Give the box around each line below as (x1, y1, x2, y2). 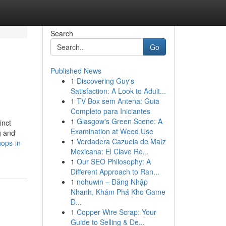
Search (50, 28, 73, 38)
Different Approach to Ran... (70, 166, 159, 177)
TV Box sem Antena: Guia (76, 96, 159, 106)
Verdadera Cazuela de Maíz (76, 136, 166, 146)
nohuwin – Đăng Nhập (76, 177, 148, 187)
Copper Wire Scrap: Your (76, 207, 156, 217)
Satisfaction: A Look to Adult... (70, 86, 166, 96)
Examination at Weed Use (70, 126, 153, 136)
